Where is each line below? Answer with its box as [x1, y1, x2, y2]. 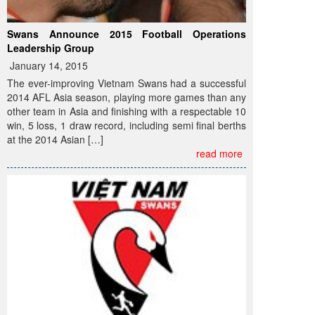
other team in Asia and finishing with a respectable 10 [7, 103, 246, 118]
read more [196, 146, 243, 160]
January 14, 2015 [7, 58, 88, 72]
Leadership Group [7, 40, 94, 55]
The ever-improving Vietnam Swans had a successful [7, 75, 246, 90]
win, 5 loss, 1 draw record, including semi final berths [7, 117, 246, 132]
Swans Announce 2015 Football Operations [7, 26, 246, 41]
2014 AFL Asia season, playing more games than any [7, 89, 246, 104]
